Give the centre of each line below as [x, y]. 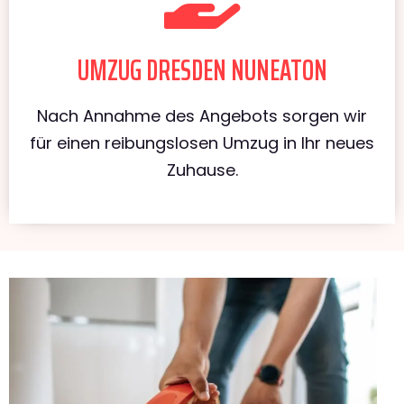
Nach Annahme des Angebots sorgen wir [202, 115]
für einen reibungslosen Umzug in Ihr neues [202, 142]
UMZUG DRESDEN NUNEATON [202, 70]
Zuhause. [202, 170]
